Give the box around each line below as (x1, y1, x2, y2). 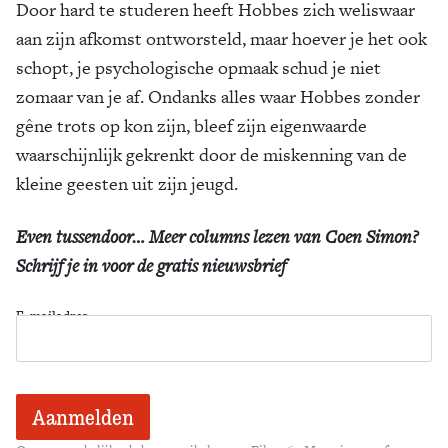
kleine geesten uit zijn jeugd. (16, 170, 238, 196)
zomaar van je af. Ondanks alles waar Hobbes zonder (16, 83, 420, 109)
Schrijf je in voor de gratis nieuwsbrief (16, 252, 286, 278)
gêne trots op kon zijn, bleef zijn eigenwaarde (16, 112, 367, 138)
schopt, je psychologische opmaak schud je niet (16, 54, 381, 80)
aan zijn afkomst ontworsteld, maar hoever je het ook (16, 25, 427, 51)
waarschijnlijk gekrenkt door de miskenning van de (16, 141, 407, 167)
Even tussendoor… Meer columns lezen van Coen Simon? (16, 223, 419, 249)
